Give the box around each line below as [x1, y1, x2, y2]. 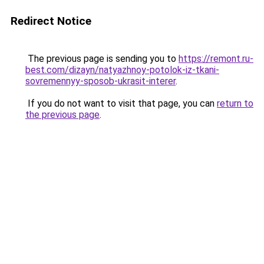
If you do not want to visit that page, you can [25, 98, 217, 109]
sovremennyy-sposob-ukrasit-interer [25, 75, 176, 87]
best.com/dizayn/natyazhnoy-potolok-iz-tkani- [25, 64, 219, 75]
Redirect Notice [11, 14, 91, 28]
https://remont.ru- [179, 53, 253, 64]
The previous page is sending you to [25, 53, 179, 64]
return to [217, 98, 253, 109]
